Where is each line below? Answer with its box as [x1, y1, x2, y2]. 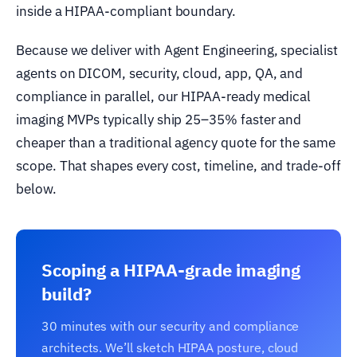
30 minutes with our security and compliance [41, 317, 300, 334]
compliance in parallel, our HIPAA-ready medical [16, 87, 312, 105]
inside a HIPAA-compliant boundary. [16, 2, 236, 20]
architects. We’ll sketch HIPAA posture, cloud [41, 339, 299, 355]
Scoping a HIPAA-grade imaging [41, 257, 301, 281]
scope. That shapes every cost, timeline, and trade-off [16, 156, 341, 175]
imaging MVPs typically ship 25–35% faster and [16, 110, 302, 128]
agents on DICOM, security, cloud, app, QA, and [16, 64, 304, 82]
